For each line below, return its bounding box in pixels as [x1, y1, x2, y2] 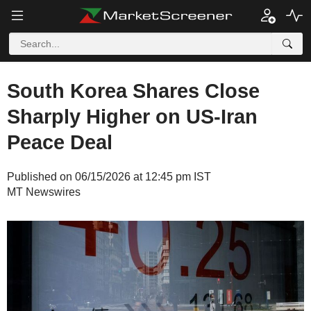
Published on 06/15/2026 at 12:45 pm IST [7, 171, 211, 183]
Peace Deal [7, 131, 112, 153]
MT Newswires [7, 186, 81, 198]
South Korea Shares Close [7, 80, 260, 102]
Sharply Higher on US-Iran [7, 106, 258, 128]
